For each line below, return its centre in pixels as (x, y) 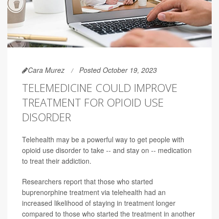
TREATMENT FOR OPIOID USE (93, 102)
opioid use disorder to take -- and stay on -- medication (107, 150)
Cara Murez (46, 70)
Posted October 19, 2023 (118, 70)
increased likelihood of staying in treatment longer (99, 203)
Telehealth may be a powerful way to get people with (103, 140)
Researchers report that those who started (88, 182)
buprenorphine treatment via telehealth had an (94, 192)
